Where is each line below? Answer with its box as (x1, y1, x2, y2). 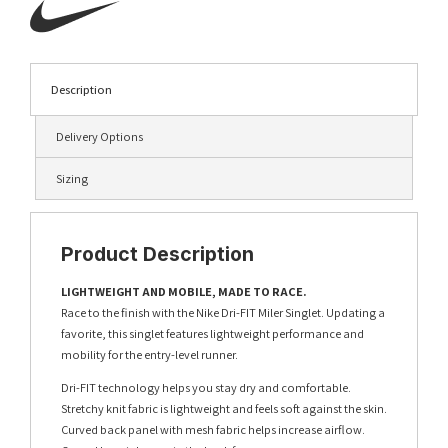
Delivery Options (56, 127, 143, 145)
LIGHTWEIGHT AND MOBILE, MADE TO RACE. (61, 282, 307, 300)
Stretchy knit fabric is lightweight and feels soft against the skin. (61, 399, 387, 417)
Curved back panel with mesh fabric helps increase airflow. (61, 420, 365, 438)
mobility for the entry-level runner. (61, 345, 238, 363)
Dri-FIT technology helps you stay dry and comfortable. (61, 378, 351, 396)
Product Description (61, 241, 254, 266)
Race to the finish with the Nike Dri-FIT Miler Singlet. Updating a (61, 303, 385, 321)
